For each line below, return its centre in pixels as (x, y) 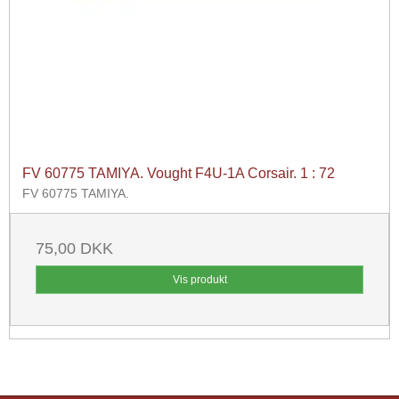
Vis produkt (199, 280)
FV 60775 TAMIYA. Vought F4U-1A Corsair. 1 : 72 (179, 174)
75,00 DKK (74, 249)
